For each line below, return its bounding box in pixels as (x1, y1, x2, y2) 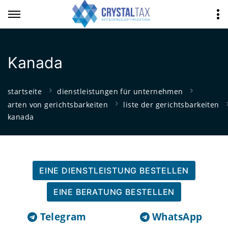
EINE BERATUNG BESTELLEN (53, 187, 175, 197)
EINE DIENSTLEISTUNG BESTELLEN (39, 165, 189, 176)
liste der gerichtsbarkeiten (123, 99, 219, 109)
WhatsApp (152, 210, 203, 223)
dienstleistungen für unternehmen (57, 86, 183, 96)
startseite (8, 86, 42, 96)
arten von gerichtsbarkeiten (8, 99, 108, 109)
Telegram (40, 210, 87, 223)
